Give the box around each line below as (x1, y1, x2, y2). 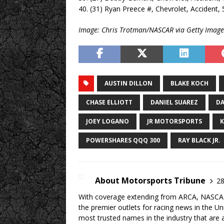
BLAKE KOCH (170, 79, 208, 87)
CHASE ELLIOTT (86, 98, 132, 106)
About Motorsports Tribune (95, 175, 205, 186)
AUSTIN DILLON (104, 79, 152, 87)
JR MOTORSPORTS (147, 117, 202, 125)
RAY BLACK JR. (178, 136, 220, 144)
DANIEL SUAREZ (150, 98, 198, 106)
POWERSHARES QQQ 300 (86, 136, 160, 144)
